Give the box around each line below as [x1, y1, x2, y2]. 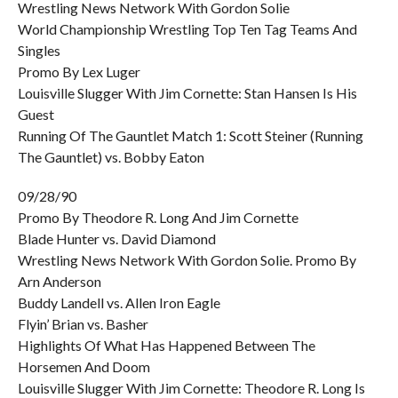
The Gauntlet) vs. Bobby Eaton [17, 148, 204, 165]
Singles [17, 42, 60, 59]
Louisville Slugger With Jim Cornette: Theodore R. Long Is [17, 379, 365, 396]
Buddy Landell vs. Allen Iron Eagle [17, 294, 220, 311]
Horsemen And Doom [17, 358, 150, 375]
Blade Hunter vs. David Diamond [17, 230, 216, 247]
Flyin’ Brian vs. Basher [17, 315, 148, 332]
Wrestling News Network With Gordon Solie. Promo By [17, 251, 356, 268]
